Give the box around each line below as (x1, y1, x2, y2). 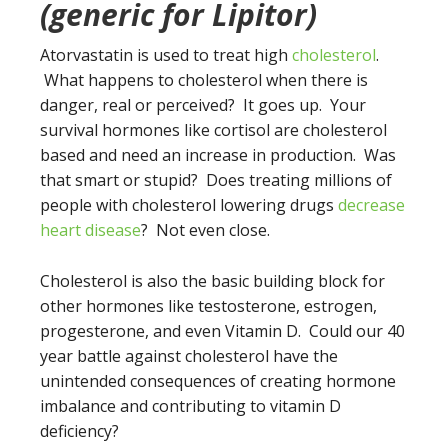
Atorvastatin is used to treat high (40, 44, 292, 66)
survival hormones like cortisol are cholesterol (40, 119, 387, 141)
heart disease (40, 219, 141, 241)
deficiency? (40, 420, 119, 442)
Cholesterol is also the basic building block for (40, 270, 385, 292)
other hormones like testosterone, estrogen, (40, 295, 377, 317)
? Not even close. (141, 219, 270, 241)
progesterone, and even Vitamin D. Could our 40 (40, 320, 405, 342)
